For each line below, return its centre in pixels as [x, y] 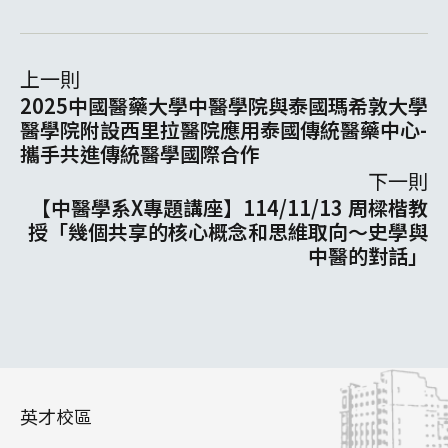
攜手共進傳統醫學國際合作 [140, 153]
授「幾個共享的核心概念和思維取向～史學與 [228, 231]
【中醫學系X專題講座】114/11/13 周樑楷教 [229, 207]
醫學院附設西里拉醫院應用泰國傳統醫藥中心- [223, 129]
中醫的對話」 [368, 255]
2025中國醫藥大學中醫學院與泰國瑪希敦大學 [224, 105]
